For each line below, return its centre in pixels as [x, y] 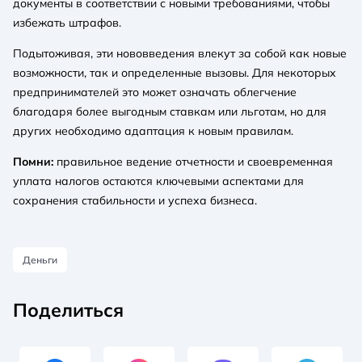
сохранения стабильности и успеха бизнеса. [135, 201]
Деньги [40, 260]
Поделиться [68, 310]
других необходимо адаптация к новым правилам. [153, 131]
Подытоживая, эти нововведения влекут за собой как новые [180, 54]
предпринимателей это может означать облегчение [155, 93]
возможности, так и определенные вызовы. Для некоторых [175, 73]
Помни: [33, 162]
